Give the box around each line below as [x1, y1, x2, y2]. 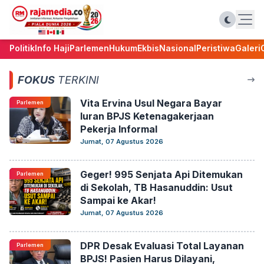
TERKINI [55, 74, 99, 86]
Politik [9, 43, 35, 53]
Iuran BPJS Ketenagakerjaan [80, 110, 214, 122]
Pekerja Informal [80, 123, 157, 135]
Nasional [159, 43, 196, 53]
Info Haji [35, 43, 70, 53]
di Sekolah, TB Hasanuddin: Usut [80, 181, 233, 193]
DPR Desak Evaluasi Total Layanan [80, 240, 244, 252]
